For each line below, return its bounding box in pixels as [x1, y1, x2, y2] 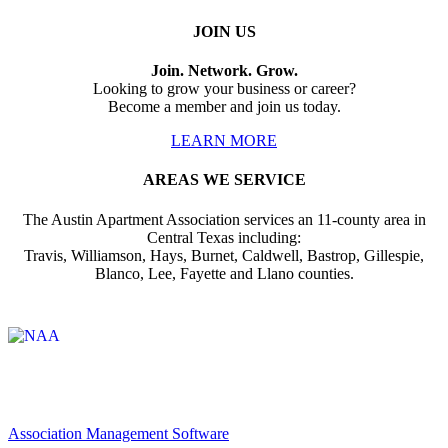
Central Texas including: [147, 228, 301, 246]
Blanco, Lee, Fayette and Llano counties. [94, 264, 354, 282]
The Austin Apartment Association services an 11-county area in [22, 210, 426, 228]
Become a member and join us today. [107, 98, 341, 116]
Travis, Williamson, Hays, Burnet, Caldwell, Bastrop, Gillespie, [24, 246, 424, 264]
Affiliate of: [8, 298, 92, 316]
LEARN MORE [171, 132, 277, 150]
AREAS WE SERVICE [142, 171, 306, 189]
